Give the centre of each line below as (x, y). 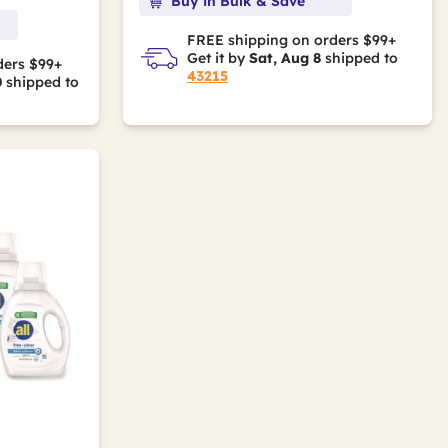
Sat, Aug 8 (284, 58)
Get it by (217, 58)
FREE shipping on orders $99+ (291, 40)
